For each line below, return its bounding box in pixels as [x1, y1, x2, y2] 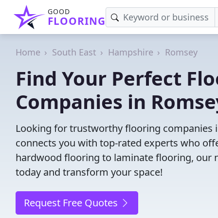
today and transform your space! [16, 165, 163, 179]
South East [52, 46, 96, 58]
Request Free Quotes [24, 196, 120, 209]
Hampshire [108, 46, 153, 58]
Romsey [165, 46, 198, 58]
